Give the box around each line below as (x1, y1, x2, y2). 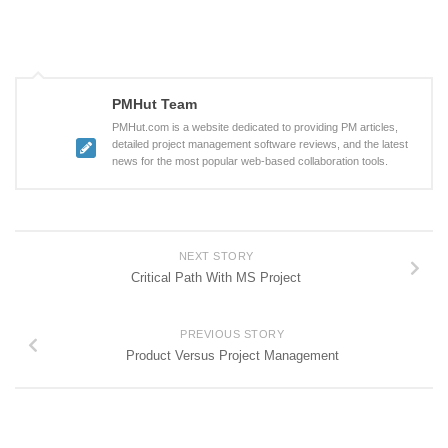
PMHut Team (112, 96, 197, 113)
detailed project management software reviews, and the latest (112, 138, 408, 151)
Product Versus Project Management (125, 347, 339, 363)
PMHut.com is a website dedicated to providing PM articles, (112, 121, 398, 134)
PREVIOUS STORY (180, 327, 284, 340)
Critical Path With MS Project (131, 270, 301, 286)
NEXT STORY (178, 250, 254, 263)
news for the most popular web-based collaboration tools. (112, 155, 388, 168)
